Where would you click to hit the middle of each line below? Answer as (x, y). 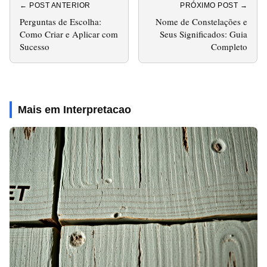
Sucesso (35, 46)
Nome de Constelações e (201, 21)
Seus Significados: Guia (204, 34)
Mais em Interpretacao (74, 109)
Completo (229, 46)
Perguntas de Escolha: (60, 21)
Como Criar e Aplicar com (69, 34)
